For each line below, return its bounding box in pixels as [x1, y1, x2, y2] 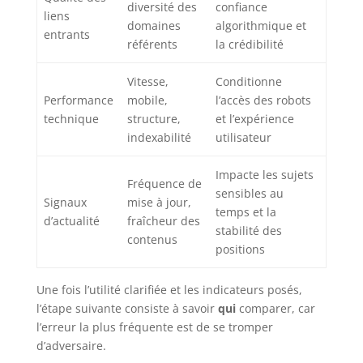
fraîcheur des [127, 213, 200, 229]
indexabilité [127, 130, 191, 146]
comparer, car [235, 301, 315, 317]
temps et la [216, 204, 276, 220]
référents [127, 36, 177, 53]
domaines [127, 18, 181, 34]
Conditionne [216, 74, 282, 90]
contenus [127, 232, 177, 248]
